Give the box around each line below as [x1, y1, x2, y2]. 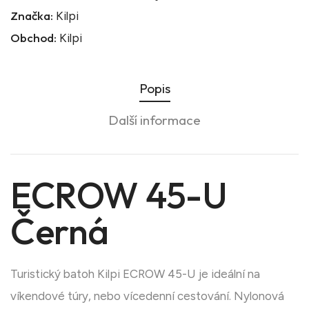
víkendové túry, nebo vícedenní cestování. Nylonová [10, 289, 284, 303]
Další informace [108, 111, 201, 128]
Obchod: [10, 30, 57, 45]
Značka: [10, 8, 53, 23]
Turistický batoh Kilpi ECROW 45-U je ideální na [10, 267, 260, 281]
